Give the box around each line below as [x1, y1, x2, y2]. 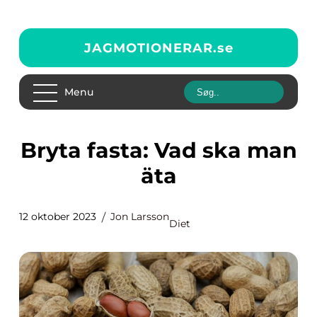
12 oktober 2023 [19, 210, 96, 223]
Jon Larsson [110, 210, 169, 223]
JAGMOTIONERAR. [83, 40, 217, 56]
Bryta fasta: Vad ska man [20, 137, 37, 163]
